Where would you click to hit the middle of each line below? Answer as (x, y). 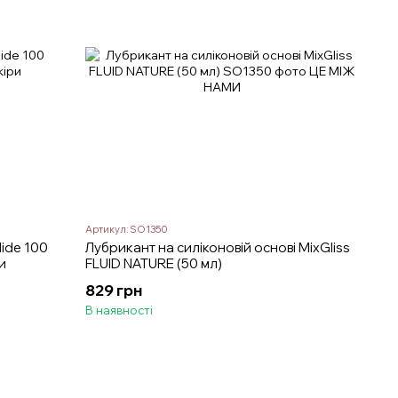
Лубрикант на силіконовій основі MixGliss (218, 248)
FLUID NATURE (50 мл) (154, 264)
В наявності (119, 310)
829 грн (114, 291)
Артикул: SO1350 (127, 230)
